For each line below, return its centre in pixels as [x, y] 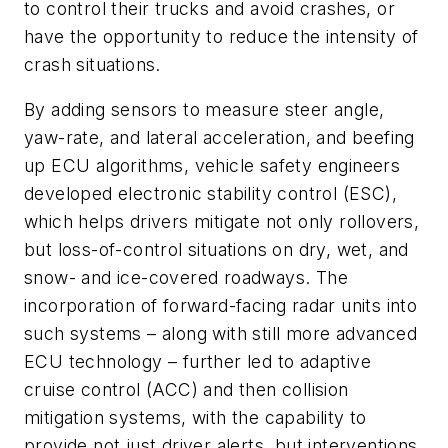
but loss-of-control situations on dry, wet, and [216, 250]
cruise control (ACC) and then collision [186, 390]
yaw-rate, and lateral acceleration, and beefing [219, 138]
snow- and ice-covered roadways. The [186, 278]
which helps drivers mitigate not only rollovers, [222, 222]
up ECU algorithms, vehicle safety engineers [212, 166]
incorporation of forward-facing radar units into [221, 306]
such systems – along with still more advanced [220, 334]
